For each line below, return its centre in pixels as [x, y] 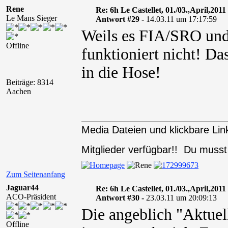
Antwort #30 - [121, 198]
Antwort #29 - [121, 19]
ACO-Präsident [31, 197]
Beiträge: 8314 [30, 82]
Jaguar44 [22, 188]
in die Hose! [121, 73]
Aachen [19, 91]
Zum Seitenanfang [36, 174]
